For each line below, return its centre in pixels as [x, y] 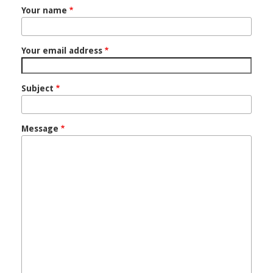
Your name [44, 11]
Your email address [62, 51]
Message [40, 129]
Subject [37, 89]
